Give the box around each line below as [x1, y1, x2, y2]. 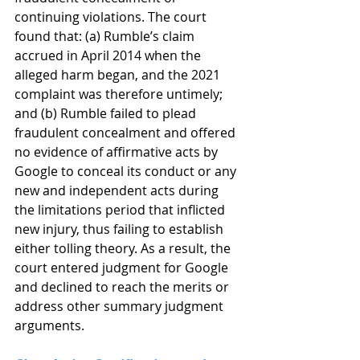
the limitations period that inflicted [14, 201, 228, 219]
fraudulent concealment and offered [14, 124, 239, 141]
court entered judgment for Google [14, 259, 231, 276]
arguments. [14, 317, 84, 334]
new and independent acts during [14, 182, 222, 199]
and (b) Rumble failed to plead [14, 104, 199, 122]
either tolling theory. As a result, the [14, 239, 234, 257]
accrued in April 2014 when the [14, 47, 204, 64]
